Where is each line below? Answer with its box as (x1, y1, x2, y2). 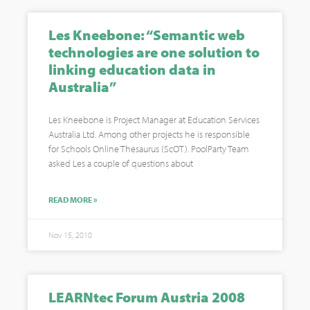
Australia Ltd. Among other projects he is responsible (48, 128, 250, 140)
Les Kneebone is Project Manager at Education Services (48, 113, 259, 126)
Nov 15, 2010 (48, 230, 92, 240)
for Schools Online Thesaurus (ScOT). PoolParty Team (48, 143, 248, 155)
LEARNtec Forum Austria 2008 (48, 288, 245, 306)
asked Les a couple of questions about (48, 157, 193, 170)
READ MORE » (48, 194, 98, 205)
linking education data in (48, 60, 216, 78)
